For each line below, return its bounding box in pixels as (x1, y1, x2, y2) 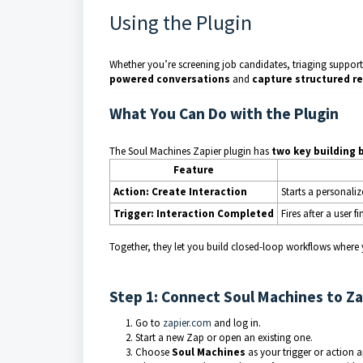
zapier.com (163, 316, 211, 330)
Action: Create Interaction (113, 185, 247, 199)
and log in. (211, 316, 261, 330)
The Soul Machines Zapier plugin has (109, 144, 271, 158)
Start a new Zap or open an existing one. (135, 331, 313, 344)
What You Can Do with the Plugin (109, 104, 339, 123)
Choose (135, 345, 172, 359)
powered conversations (109, 72, 230, 86)
